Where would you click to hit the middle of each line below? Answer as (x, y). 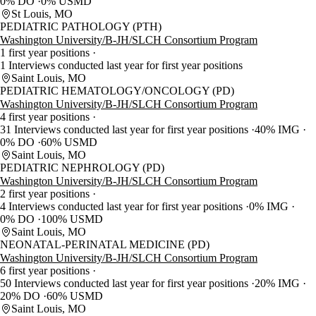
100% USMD (72, 219)
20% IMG (279, 284)
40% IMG (279, 130)
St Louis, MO (42, 14)
